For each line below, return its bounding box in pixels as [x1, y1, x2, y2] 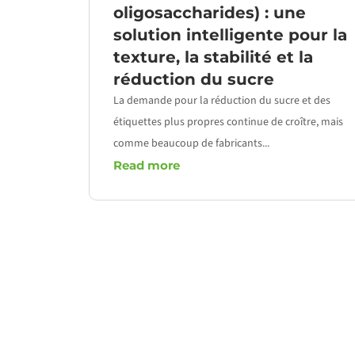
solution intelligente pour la [113, 25, 347, 44]
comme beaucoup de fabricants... [113, 135, 269, 151]
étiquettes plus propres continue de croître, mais [113, 113, 343, 130]
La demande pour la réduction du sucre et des [113, 92, 330, 109]
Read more [113, 157, 180, 173]
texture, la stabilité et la [113, 47, 313, 67]
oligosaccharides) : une [113, 2, 306, 22]
